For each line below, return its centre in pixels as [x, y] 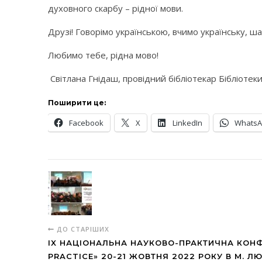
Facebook [86, 123]
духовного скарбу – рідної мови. [116, 8]
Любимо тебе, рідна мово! [103, 55]
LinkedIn [187, 123]
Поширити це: [77, 103]
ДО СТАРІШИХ [82, 229]
